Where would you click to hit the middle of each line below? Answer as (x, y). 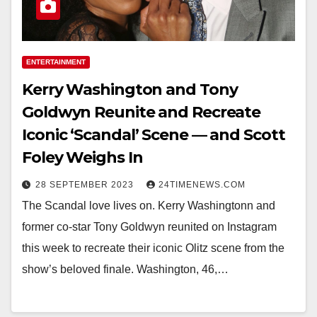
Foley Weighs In (82, 157)
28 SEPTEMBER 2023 (86, 184)
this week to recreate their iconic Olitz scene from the (153, 248)
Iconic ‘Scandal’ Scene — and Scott (154, 134)
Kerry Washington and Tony (130, 89)
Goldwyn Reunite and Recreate (142, 112)
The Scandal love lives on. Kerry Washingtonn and (149, 205)
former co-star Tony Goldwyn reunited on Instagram (149, 226)
